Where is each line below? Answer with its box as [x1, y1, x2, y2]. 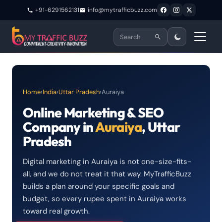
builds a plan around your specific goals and [23, 181, 174, 191]
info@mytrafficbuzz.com [87, 6, 157, 14]
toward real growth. [23, 206, 90, 216]
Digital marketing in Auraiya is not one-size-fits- [23, 157, 191, 166]
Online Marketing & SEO [23, 104, 164, 121]
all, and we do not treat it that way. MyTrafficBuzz [23, 169, 191, 179]
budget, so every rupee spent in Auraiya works [23, 194, 186, 204]
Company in [23, 118, 95, 135]
